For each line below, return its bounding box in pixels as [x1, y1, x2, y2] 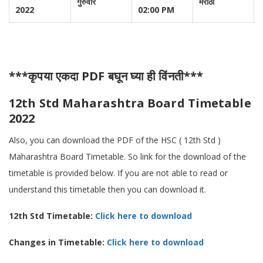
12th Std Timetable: [9, 210, 95, 221]
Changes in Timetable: [9, 237, 107, 248]
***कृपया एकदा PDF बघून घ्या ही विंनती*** [9, 68, 203, 84]
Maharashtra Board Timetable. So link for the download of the [9, 151, 246, 162]
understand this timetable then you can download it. [9, 184, 206, 195]
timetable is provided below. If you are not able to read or [9, 167, 228, 178]
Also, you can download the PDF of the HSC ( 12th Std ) [9, 134, 221, 146]
